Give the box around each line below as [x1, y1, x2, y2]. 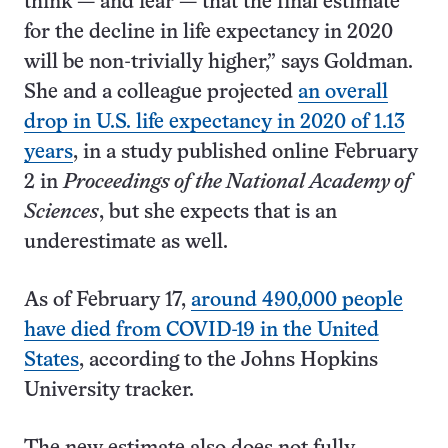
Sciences [24, 203, 99, 222]
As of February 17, [24, 291, 191, 310]
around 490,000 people [191, 291, 403, 310]
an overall [298, 83, 388, 102]
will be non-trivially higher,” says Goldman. [24, 53, 413, 72]
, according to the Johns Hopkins [79, 351, 378, 370]
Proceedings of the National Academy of [63, 173, 411, 192]
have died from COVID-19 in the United [24, 321, 379, 340]
